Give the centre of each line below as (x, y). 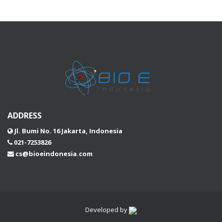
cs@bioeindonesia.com (54, 154)
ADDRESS (25, 116)
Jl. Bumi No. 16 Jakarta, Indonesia (68, 131)
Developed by (107, 210)
